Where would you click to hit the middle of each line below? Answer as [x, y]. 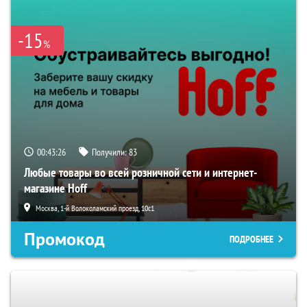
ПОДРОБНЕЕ [251, 239]
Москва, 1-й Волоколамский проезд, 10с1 [95, 208]
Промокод [64, 239]
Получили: [110, 152]
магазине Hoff [56, 188]
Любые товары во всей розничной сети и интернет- [140, 172]
